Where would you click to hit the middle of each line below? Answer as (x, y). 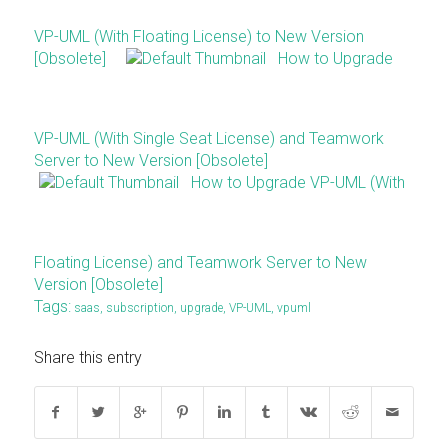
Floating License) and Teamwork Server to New (200, 263)
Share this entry (87, 358)
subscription (139, 308)
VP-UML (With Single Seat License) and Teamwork (208, 139)
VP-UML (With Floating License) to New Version (198, 37)
